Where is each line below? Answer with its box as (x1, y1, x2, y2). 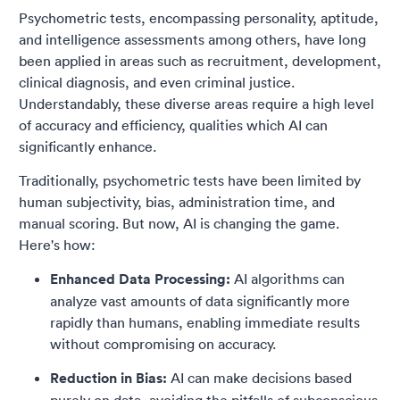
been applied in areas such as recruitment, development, (19, 52, 381, 71)
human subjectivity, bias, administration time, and (19, 193, 335, 212)
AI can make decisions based (167, 369, 352, 387)
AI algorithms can (230, 270, 345, 288)
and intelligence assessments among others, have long (19, 30, 366, 49)
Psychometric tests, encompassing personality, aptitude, (19, 9, 379, 28)
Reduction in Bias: (50, 369, 167, 388)
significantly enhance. (19, 137, 156, 156)
